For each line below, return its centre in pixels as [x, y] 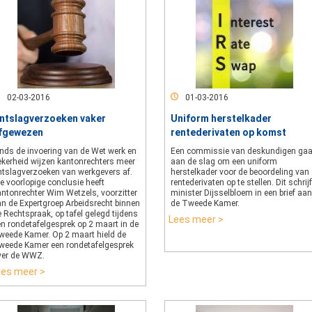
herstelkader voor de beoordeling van [240, 172]
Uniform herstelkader [221, 118]
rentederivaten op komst [228, 132]
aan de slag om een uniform [224, 162]
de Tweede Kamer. [205, 203]
